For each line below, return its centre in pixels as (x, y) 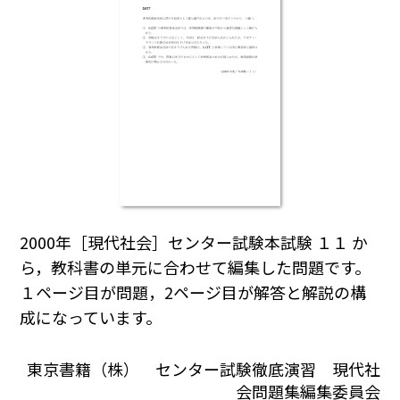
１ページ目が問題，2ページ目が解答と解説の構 (193, 292)
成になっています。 (91, 317)
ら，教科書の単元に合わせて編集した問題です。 (196, 267)
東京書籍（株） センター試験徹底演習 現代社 (203, 368)
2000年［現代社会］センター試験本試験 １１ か (194, 242)
